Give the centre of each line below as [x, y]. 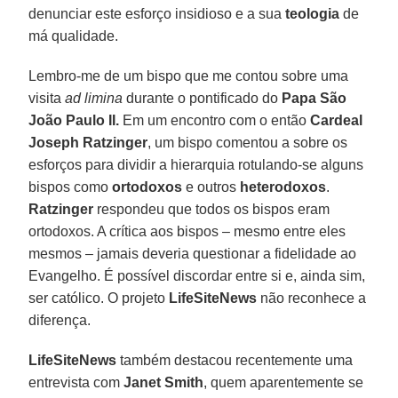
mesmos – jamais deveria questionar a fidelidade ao [193, 253]
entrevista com [76, 382]
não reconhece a [312, 298]
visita [47, 98]
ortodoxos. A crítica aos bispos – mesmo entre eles [187, 231]
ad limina [94, 98]
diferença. [60, 320]
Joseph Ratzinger [88, 142]
